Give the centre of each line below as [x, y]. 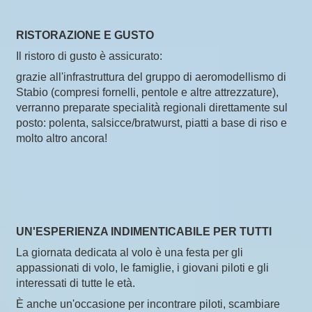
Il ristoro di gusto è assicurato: [89, 56]
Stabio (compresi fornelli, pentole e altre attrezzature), [147, 92]
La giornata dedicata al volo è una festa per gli [130, 252]
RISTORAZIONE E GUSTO [85, 35]
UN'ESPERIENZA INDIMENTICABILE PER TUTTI [144, 231]
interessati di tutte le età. [76, 283]
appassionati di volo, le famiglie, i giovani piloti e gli [142, 267]
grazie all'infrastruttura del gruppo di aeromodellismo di [151, 77]
